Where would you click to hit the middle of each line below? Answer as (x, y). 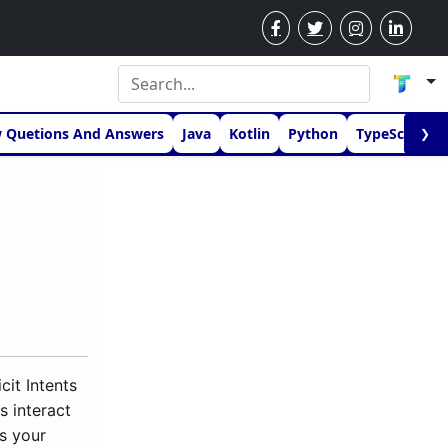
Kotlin (249, 133)
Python (313, 133)
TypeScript (392, 133)
